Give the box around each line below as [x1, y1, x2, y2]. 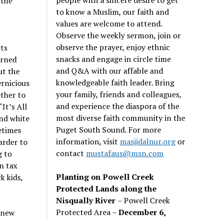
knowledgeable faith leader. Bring [56, 77, 175, 88]
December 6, [118, 206, 166, 218]
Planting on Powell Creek [56, 171, 154, 182]
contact [56, 147, 86, 159]
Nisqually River [56, 194, 118, 206]
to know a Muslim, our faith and [56, 6, 169, 17]
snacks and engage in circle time [56, 53, 171, 64]
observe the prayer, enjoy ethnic [56, 41, 170, 53]
